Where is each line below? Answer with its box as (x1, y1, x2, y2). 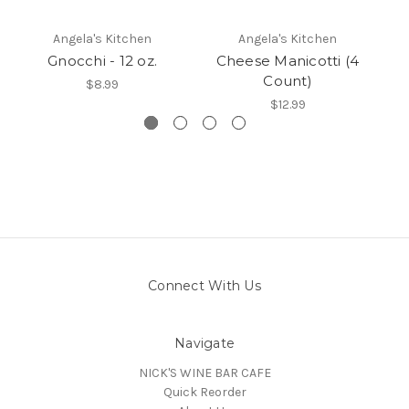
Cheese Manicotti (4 (215, 52, 360, 70)
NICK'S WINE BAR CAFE (138, 365, 271, 382)
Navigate (174, 335, 235, 352)
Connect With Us (148, 278, 261, 295)
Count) (263, 72, 312, 90)
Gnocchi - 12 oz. (47, 52, 157, 70)
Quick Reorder (163, 384, 246, 401)
